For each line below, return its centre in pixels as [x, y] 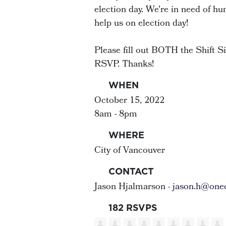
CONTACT [130, 171]
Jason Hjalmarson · [133, 187]
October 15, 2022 [129, 101]
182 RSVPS [131, 208]
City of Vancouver [130, 151]
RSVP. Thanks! [124, 65]
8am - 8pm [116, 115]
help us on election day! [144, 24]
